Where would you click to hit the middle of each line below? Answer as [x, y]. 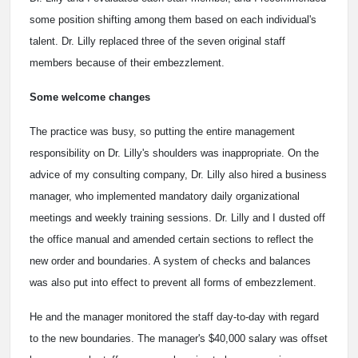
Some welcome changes [90, 97]
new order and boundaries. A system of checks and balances [170, 261]
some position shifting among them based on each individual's [173, 19]
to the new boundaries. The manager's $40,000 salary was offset [179, 338]
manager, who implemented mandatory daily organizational [165, 196]
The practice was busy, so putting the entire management [162, 131]
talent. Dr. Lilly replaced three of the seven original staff [157, 41]
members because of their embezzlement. [127, 62]
